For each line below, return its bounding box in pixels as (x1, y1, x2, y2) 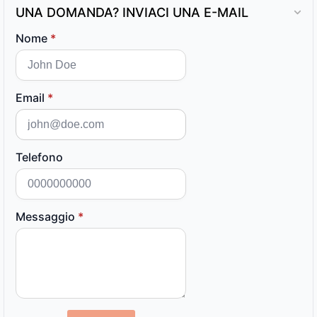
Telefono (16, 150, 63, 165)
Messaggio (16, 209, 75, 224)
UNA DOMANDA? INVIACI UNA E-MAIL (16, 5, 248, 21)
